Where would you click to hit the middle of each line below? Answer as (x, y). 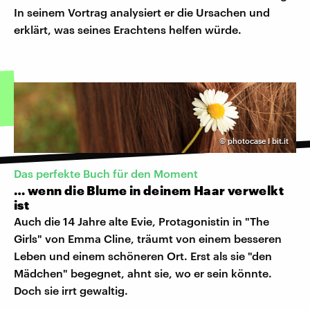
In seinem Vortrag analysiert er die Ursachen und (142, 12)
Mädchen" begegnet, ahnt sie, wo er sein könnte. (143, 273)
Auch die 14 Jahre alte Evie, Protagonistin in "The (142, 221)
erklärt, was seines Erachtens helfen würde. (128, 29)
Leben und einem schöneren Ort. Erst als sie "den (143, 255)
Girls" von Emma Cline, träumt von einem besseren (148, 238)
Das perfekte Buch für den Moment (106, 173)
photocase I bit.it (258, 140)
